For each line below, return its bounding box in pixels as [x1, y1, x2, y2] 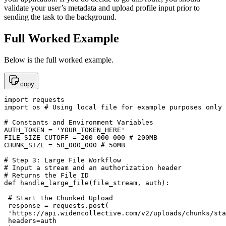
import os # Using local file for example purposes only [4, 103, 222, 111]
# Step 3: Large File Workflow [4, 156, 121, 164]
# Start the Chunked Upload [4, 194, 113, 202]
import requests [4, 96, 65, 104]
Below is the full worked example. [4, 55, 114, 65]
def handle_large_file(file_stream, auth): [4, 179, 169, 187]
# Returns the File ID [4, 172, 89, 180]
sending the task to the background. [4, 13, 117, 22]
